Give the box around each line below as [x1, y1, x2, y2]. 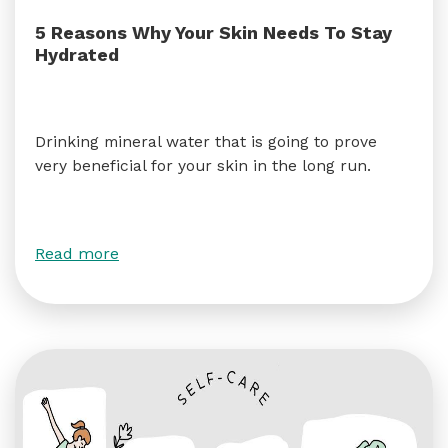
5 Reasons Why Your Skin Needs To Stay [35, 22, 392, 43]
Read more [35, 244, 119, 263]
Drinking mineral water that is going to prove [35, 132, 377, 151]
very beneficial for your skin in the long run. [35, 156, 371, 175]
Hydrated [35, 44, 119, 65]
